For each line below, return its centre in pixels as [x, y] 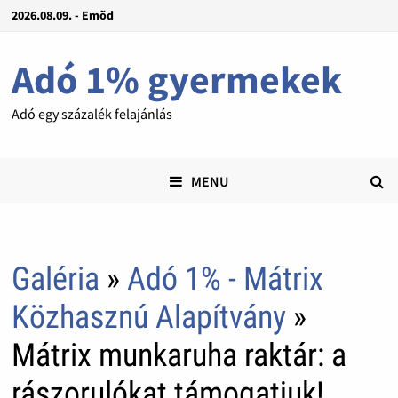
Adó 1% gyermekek [176, 80]
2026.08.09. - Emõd [62, 15]
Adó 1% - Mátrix [225, 279]
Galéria [55, 279]
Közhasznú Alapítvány [148, 318]
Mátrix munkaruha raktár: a [179, 356]
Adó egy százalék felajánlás [92, 114]
